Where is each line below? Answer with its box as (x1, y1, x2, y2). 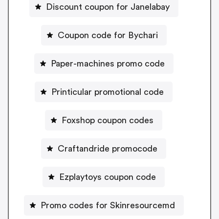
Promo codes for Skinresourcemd (40, 200, 175, 210)
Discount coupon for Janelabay (45, 2, 170, 11)
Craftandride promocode (58, 144, 157, 153)
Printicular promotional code (51, 87, 164, 96)
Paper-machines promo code (50, 59, 165, 68)
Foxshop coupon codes (62, 115, 153, 125)
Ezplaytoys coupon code (59, 172, 156, 181)
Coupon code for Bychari (57, 30, 158, 40)
